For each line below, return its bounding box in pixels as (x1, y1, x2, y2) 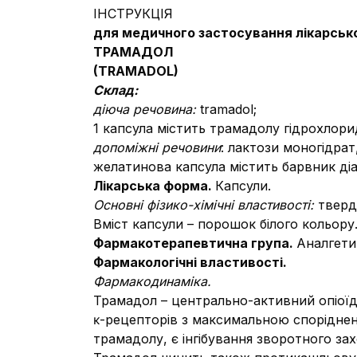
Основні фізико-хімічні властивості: (93, 197, 318, 213)
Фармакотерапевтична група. (93, 235, 296, 251)
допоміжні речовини (93, 139, 221, 155)
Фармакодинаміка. (93, 273, 211, 289)
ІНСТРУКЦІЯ (93, 6, 173, 22)
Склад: (93, 82, 138, 98)
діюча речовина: (93, 101, 200, 117)
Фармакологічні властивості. (93, 254, 287, 270)
